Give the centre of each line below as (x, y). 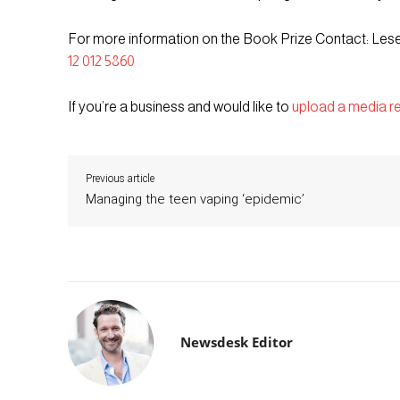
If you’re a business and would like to (180, 107)
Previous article (120, 179)
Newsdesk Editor (237, 342)
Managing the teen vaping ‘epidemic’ (195, 200)
